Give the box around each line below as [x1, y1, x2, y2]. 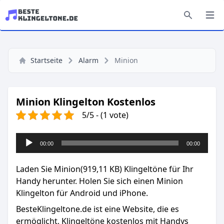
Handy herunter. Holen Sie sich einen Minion [16, 175, 183, 186]
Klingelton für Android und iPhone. [16, 187, 148, 198]
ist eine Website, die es [91, 203, 179, 214]
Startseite [30, 55, 62, 65]
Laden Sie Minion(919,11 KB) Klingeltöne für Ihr [16, 163, 193, 174]
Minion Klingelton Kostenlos [16, 95, 155, 108]
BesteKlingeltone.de [16, 203, 91, 214]
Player [15, 145, 39, 156]
